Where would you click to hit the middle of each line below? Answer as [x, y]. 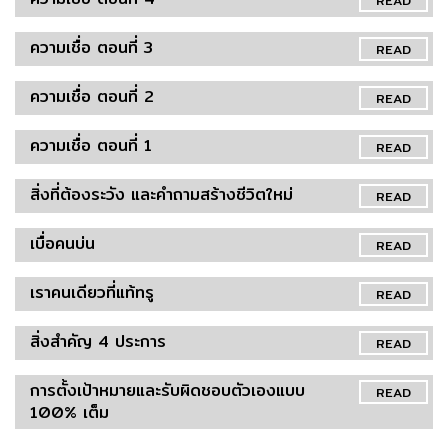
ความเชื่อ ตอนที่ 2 [92, 96]
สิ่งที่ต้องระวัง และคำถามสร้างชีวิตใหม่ [161, 194]
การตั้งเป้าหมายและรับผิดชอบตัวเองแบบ [167, 390]
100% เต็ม [69, 412]
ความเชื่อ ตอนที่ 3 [91, 47]
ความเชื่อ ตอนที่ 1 [91, 145]
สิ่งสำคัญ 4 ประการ [98, 341]
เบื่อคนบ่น [62, 243]
